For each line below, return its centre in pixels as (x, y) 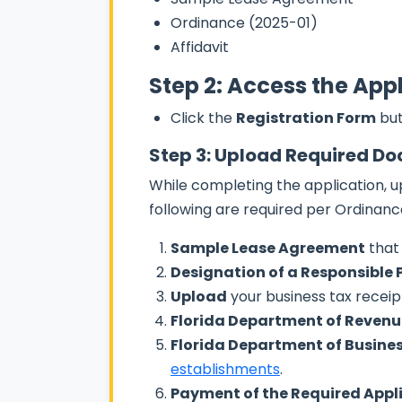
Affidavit (200, 47)
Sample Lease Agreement (268, 248)
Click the (203, 118)
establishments (225, 369)
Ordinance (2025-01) (244, 22)
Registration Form (306, 118)
